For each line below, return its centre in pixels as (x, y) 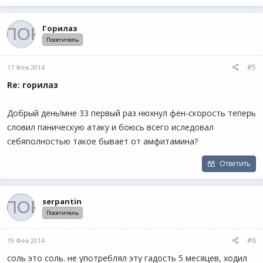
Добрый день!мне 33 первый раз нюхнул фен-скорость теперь (131, 113)
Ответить (235, 163)
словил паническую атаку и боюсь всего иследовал (110, 127)
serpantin (62, 201)
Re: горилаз (33, 85)
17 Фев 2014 (26, 67)
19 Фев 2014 (26, 240)
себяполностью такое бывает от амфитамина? (102, 141)
